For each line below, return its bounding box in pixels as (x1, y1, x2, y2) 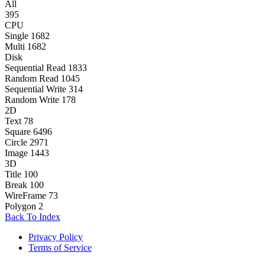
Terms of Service (28, 243, 92, 253)
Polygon (5, 201, 36, 212)
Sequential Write (5, 84, 66, 95)
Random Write (5, 95, 59, 105)
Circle (5, 137, 27, 148)
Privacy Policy (28, 232, 83, 243)
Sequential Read (5, 63, 66, 73)
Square (5, 127, 31, 137)
